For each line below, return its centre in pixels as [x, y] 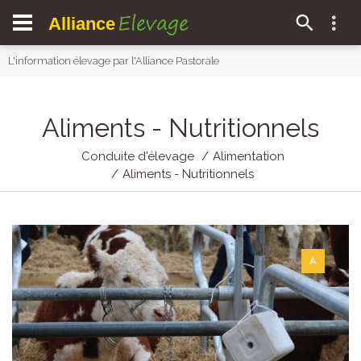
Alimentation [248, 156]
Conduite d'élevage [137, 156]
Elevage [153, 23]
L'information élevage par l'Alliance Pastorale [114, 61]
